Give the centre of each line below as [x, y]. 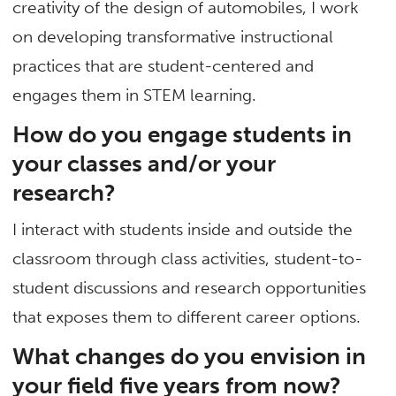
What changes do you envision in [190, 357]
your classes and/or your [145, 164]
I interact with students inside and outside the [183, 230]
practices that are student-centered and [164, 65]
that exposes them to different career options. [187, 317]
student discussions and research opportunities [190, 288]
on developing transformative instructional [173, 36]
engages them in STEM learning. [135, 95]
